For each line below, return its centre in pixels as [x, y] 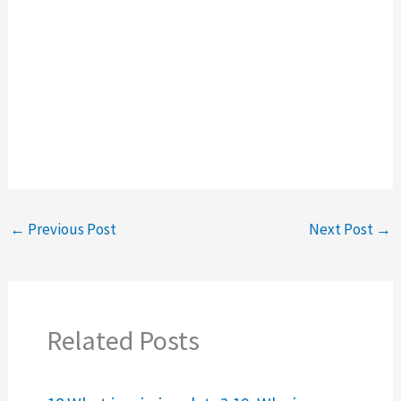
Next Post [342, 230]
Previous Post [71, 230]
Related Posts [123, 341]
